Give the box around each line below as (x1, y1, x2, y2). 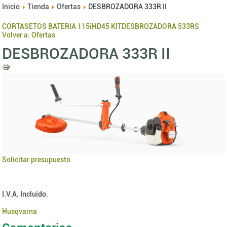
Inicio (2, 2, 20, 11)
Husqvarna (2, 207, 37, 215)
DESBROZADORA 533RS (122, 22, 200, 30)
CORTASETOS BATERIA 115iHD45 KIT (2, 22, 122, 30)
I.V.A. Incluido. (2, 190, 49, 198)
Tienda (27, 2, 50, 11)
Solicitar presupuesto (2, 155, 71, 164)
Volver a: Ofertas (2, 30, 56, 39)
